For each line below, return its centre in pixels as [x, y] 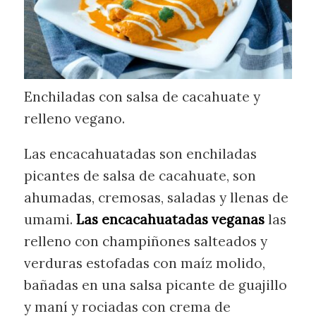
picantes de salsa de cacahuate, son [140, 175]
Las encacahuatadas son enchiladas [140, 153]
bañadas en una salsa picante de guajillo [155, 285]
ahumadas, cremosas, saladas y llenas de [156, 197]
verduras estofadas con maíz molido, [144, 263]
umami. [50, 219]
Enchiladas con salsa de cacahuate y [142, 96]
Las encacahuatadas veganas [170, 219]
